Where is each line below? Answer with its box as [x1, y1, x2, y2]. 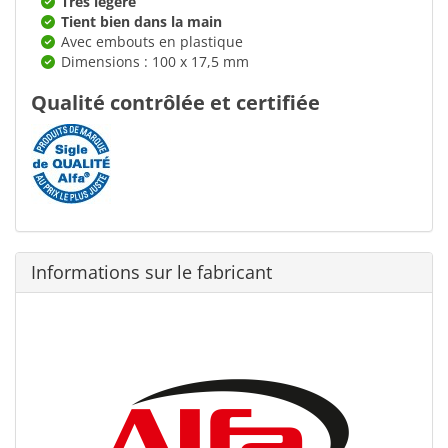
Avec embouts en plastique [61, 31, 243, 51]
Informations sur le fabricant [31, 259, 272, 284]
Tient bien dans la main [61, 11, 222, 31]
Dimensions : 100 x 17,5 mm [61, 51, 249, 71]
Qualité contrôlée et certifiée [31, 88, 320, 116]
